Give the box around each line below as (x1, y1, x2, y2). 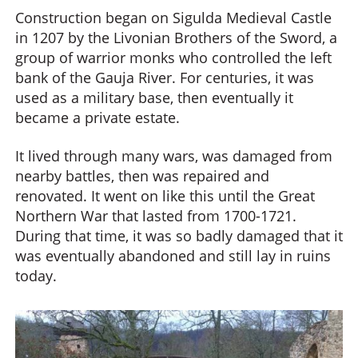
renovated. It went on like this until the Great (15, 185, 315, 205)
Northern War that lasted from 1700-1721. (15, 205, 296, 225)
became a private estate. (15, 108, 180, 127)
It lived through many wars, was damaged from (15, 145, 332, 165)
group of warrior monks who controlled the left (15, 48, 332, 67)
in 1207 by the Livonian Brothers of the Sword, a (15, 28, 337, 47)
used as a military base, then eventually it (15, 88, 293, 107)
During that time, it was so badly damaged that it (15, 225, 343, 245)
